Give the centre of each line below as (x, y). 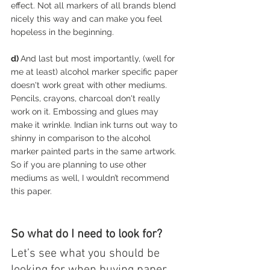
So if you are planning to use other (80, 164)
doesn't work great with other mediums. (90, 85)
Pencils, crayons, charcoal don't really (87, 98)
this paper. (33, 191)
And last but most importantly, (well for (99, 58)
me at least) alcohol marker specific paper (96, 71)
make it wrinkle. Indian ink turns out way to (95, 124)
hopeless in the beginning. (62, 32)
